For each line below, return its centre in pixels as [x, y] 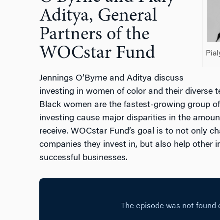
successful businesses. [83, 158]
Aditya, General [98, 16]
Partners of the [94, 35]
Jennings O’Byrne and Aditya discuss [111, 79]
